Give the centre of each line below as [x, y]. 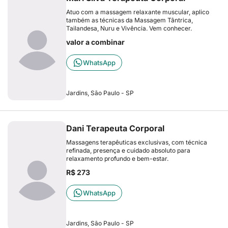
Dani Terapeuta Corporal [115, 128]
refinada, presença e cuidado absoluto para [128, 150]
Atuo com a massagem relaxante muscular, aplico [138, 12]
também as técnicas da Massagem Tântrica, [130, 20]
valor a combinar [95, 42]
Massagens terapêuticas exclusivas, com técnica [137, 142]
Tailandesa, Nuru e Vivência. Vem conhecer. [129, 28]
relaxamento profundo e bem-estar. [117, 159]
